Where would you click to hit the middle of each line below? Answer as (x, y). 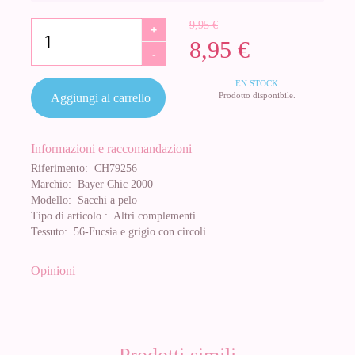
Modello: (51, 200)
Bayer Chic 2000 (112, 184)
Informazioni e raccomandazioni (111, 149)
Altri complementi (152, 216)
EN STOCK (257, 83)
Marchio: (51, 184)
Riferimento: (59, 168)
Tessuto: (49, 232)
